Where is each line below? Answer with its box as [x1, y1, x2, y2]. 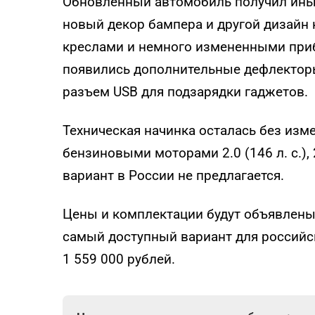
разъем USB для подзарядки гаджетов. [63, 84, 308, 101]
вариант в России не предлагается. [63, 167, 284, 184]
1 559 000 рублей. [63, 250, 175, 267]
